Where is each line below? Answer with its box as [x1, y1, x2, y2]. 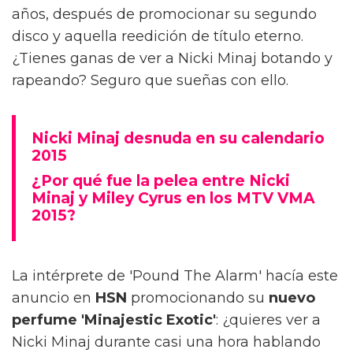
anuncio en [12, 288, 95, 307]
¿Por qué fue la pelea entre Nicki [32, 171, 290, 190]
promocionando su [127, 288, 269, 307]
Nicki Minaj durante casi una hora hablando [12, 333, 321, 351]
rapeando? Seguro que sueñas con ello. [12, 71, 288, 89]
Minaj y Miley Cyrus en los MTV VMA [32, 188, 315, 207]
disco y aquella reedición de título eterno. [12, 27, 303, 45]
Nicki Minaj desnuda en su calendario [32, 128, 325, 147]
